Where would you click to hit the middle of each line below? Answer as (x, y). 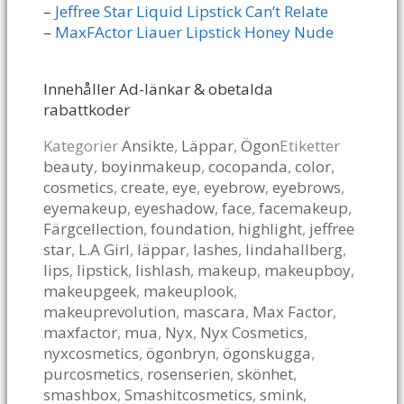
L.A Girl (104, 249)
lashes (216, 249)
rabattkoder (87, 109)
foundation (191, 228)
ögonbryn (181, 353)
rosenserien (188, 373)
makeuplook (188, 290)
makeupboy (308, 270)
